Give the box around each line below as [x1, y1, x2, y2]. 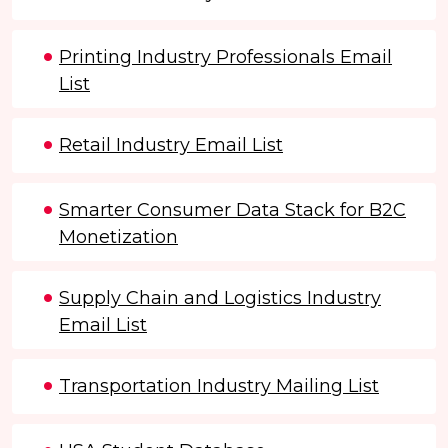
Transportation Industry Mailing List [59, 374, 379, 397]
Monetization [59, 225, 178, 248]
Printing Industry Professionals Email [59, 45, 392, 68]
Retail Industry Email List [59, 133, 283, 156]
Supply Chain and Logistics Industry [59, 286, 381, 309]
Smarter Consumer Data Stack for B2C [59, 198, 406, 221]
